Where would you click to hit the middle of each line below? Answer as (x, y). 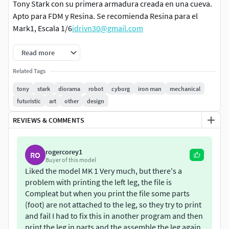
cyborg (121, 88)
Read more (38, 53)
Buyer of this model (71, 160)
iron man (150, 88)
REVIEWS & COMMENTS (49, 120)
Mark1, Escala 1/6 (42, 28)
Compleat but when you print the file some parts (107, 193)
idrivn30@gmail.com (108, 28)
